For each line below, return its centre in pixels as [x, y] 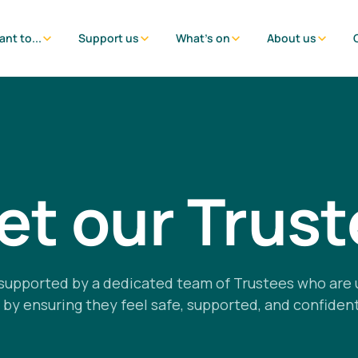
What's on [203, 38]
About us [291, 38]
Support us [108, 38]
